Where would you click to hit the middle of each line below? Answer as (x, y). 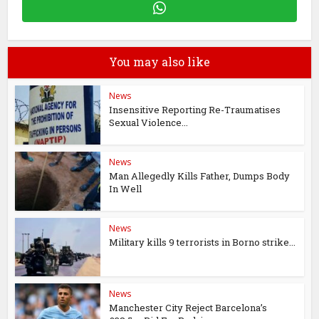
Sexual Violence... (149, 122)
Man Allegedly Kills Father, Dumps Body (200, 176)
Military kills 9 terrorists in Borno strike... (203, 242)
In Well (126, 188)
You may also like (159, 62)
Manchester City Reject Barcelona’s (188, 308)
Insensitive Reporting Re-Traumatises (195, 110)
